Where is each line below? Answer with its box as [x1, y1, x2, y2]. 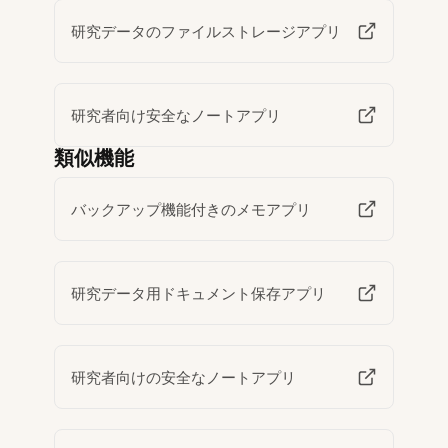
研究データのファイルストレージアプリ [71, 21, 342, 41]
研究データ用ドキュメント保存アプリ [71, 283, 327, 303]
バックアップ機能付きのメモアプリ [71, 199, 312, 219]
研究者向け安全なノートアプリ [71, 105, 282, 125]
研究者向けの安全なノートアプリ [71, 367, 297, 387]
